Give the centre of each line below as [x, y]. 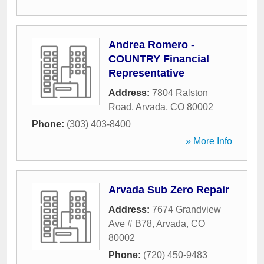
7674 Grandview [187, 209]
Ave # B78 [130, 224]
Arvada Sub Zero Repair [169, 190]
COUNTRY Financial [159, 59]
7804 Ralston [180, 93]
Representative [146, 73]
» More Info [209, 141]
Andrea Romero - [151, 45]
